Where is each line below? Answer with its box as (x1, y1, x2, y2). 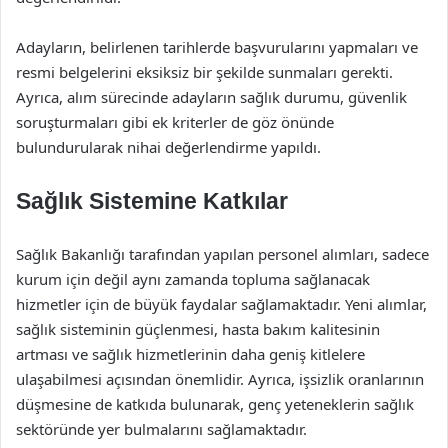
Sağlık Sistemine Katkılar (16, 188, 288, 214)
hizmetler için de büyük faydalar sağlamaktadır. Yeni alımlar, (16, 294, 427, 314)
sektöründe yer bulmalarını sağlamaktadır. (16, 419, 307, 439)
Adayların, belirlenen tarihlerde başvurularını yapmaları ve (16, 37, 418, 57)
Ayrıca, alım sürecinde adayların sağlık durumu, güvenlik (16, 87, 407, 107)
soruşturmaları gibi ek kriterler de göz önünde (16, 112, 334, 132)
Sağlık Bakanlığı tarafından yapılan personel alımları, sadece (16, 244, 429, 264)
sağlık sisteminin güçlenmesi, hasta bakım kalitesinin (16, 319, 380, 339)
